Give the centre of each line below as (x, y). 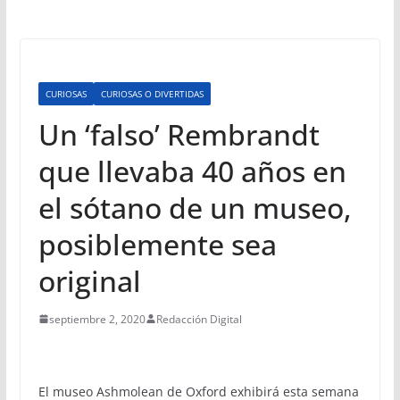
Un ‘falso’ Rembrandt (179, 134)
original (89, 280)
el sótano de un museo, (195, 207)
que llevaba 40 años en (192, 171)
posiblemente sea (157, 244)
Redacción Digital (199, 319)
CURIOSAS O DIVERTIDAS (152, 93)
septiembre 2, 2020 (97, 319)
